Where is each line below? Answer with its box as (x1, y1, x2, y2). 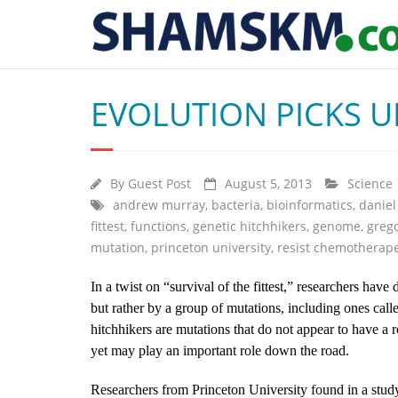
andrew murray (113, 196, 205, 213)
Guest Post (128, 175, 191, 192)
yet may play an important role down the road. (91, 343, 349, 358)
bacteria (211, 196, 260, 213)
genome (313, 218, 361, 235)
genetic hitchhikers (193, 218, 306, 235)
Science (347, 175, 393, 192)
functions (131, 218, 187, 235)
